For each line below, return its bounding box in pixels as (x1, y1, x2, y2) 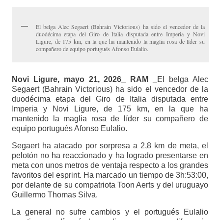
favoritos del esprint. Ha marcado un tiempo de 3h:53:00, (11, 171, 209, 180)
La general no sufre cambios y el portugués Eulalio (11, 208, 209, 217)
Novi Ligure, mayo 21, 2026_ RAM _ (11, 75, 158, 84)
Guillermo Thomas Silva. (11, 191, 98, 199)
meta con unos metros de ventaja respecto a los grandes (11, 161, 209, 170)
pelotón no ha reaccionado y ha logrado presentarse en (11, 151, 209, 160)
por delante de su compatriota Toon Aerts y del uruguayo (11, 181, 209, 190)
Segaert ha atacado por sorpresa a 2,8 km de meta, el (11, 141, 209, 150)
